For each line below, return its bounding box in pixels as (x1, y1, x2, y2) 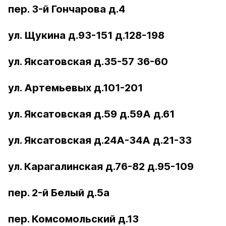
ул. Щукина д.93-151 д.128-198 (8, 29, 164, 41)
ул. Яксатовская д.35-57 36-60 (8, 55, 168, 68)
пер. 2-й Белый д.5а (8, 187, 109, 199)
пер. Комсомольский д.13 (8, 213, 139, 225)
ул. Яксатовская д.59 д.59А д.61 (8, 108, 175, 120)
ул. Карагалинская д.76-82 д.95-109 (8, 160, 194, 173)
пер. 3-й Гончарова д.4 (8, 3, 125, 15)
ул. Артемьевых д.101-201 (8, 82, 143, 94)
